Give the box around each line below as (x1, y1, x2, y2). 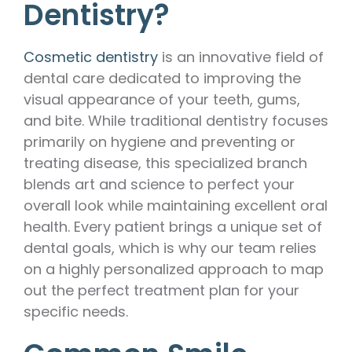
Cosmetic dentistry (24, 47, 158, 68)
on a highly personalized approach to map (24, 259, 324, 280)
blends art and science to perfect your (24, 174, 295, 195)
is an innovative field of (158, 47, 324, 68)
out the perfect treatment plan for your (24, 280, 299, 301)
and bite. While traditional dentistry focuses (24, 111, 328, 131)
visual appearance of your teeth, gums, (24, 90, 300, 110)
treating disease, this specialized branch (24, 153, 307, 174)
